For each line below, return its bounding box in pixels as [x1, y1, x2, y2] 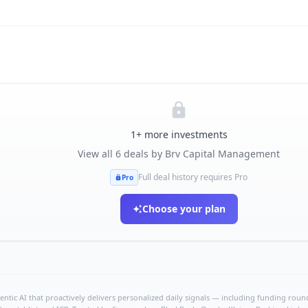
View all [78, 147, 115, 160]
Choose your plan [142, 202, 225, 215]
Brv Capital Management [165, 147, 280, 160]
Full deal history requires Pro [138, 171, 248, 183]
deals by [121, 147, 165, 160]
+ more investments [135, 128, 228, 141]
